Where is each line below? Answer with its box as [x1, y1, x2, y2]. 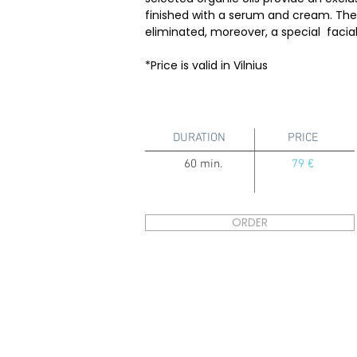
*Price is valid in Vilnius [145, 57, 268, 73]
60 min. [184, 157, 222, 171]
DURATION [173, 131, 226, 145]
